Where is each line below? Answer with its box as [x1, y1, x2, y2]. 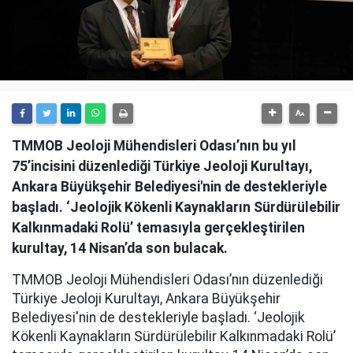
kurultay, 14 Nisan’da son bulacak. [12, 240, 228, 256]
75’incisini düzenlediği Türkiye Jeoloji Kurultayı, [12, 158, 312, 174]
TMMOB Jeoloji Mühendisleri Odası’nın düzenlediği [12, 272, 323, 288]
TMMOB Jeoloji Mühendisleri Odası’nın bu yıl [12, 138, 296, 154]
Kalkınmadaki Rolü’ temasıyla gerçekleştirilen [12, 220, 305, 236]
